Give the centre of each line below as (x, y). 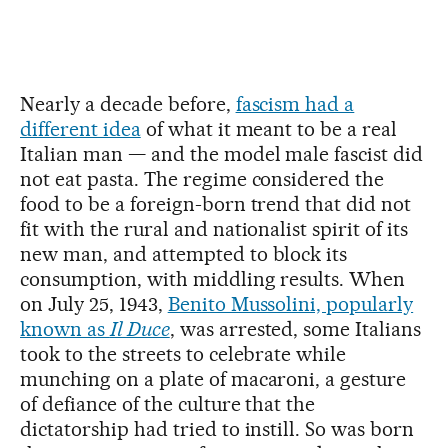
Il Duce (139, 329)
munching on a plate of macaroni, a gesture (213, 379)
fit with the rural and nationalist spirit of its (214, 229)
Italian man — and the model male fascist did (222, 154)
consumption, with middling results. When (213, 279)
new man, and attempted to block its (184, 254)
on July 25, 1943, (94, 304)
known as (65, 329)
